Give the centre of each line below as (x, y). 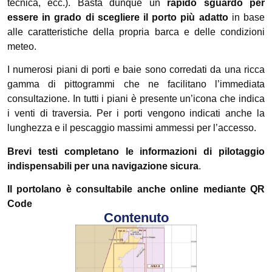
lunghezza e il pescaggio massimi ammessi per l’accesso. (132, 128)
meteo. (22, 46)
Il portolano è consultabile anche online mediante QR (136, 189)
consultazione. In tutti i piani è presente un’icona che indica (136, 99)
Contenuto (136, 218)
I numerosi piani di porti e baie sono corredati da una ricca (136, 70)
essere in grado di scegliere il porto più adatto (120, 17)
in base (248, 17)
